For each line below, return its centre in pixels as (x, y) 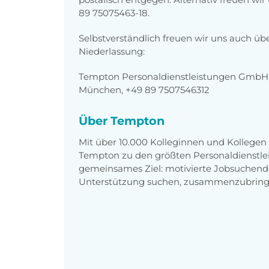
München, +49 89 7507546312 (144, 89)
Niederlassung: (112, 51)
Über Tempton (122, 120)
